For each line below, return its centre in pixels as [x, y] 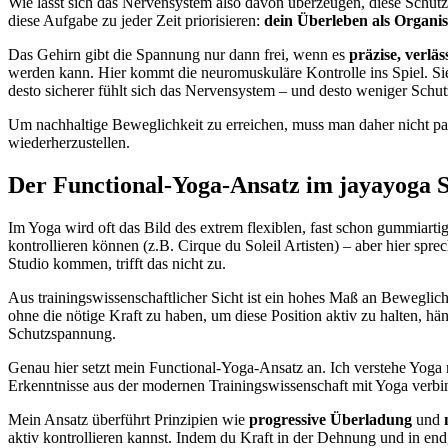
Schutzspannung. [62, 333]
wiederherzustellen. [69, 142]
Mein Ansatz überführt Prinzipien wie [128, 419]
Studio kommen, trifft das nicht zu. [117, 263]
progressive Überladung [330, 419]
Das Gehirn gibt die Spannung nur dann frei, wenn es [178, 54]
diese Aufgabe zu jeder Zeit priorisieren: [136, 20]
